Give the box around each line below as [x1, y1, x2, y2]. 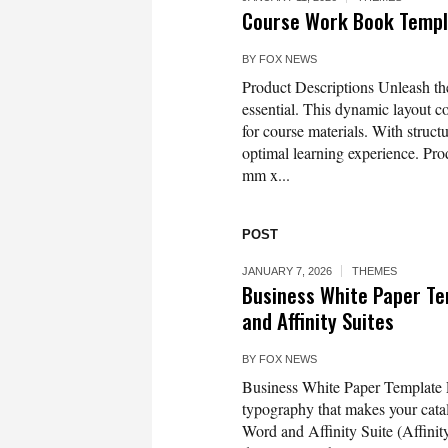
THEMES [352, 265, 397, 277]
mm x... [242, 164, 290, 185]
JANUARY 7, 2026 [242, 265, 332, 277]
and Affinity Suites [242, 305, 394, 336]
